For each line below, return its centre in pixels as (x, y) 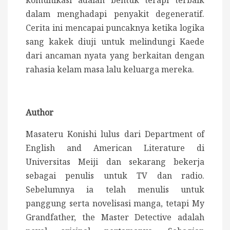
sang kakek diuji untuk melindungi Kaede (115, 41)
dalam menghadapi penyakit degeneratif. (115, 14)
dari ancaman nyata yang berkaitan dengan (115, 55)
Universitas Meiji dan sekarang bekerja (115, 161)
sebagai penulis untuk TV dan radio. (115, 175)
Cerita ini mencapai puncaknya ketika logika (115, 27)
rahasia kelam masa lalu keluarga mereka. (110, 69)
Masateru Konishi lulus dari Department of (115, 134)
